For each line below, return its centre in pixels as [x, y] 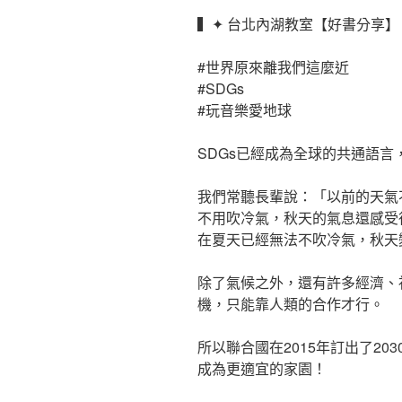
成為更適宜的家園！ [262, 368]
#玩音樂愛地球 [245, 109]
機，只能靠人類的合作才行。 [291, 303]
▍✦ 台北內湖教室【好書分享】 [298, 23]
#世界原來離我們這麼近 [273, 66]
